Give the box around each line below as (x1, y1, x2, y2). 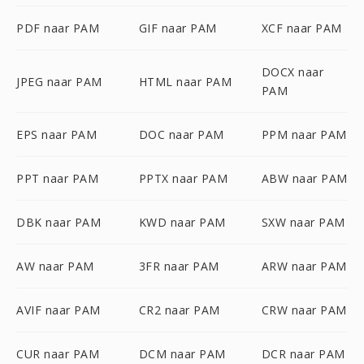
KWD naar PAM (138, 214, 226, 230)
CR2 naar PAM (138, 302, 220, 318)
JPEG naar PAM (16, 73, 102, 89)
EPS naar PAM (16, 127, 97, 142)
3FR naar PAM (138, 258, 219, 274)
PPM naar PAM (261, 127, 347, 142)
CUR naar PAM (16, 346, 99, 362)
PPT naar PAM (16, 171, 98, 186)
